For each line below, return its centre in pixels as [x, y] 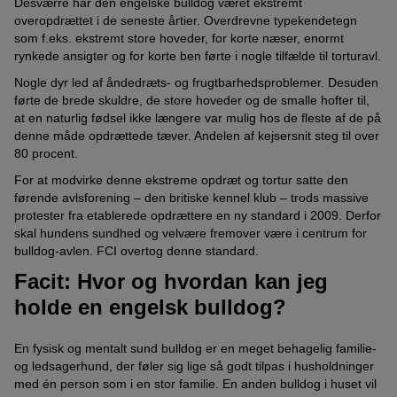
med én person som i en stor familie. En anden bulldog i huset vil [195, 383]
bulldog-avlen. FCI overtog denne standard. [136, 251]
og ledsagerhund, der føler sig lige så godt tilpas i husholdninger [194, 366]
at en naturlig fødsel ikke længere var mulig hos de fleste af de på [198, 118]
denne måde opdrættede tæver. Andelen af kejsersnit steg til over [197, 136]
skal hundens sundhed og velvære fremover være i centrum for [191, 234]
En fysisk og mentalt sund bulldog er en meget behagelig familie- [195, 348]
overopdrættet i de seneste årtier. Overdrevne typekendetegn [186, 21]
